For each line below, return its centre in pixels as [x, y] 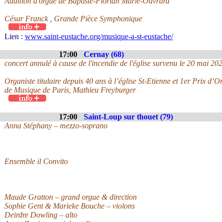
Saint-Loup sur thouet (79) [128, 117]
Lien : [15, 36]
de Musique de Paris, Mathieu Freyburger [70, 90]
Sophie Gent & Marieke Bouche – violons [70, 206]
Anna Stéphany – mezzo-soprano [56, 126]
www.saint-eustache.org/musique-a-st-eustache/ [99, 36]
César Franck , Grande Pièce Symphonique [73, 19]
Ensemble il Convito [36, 161]
